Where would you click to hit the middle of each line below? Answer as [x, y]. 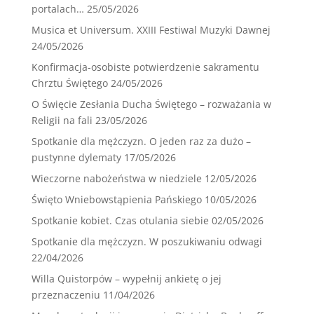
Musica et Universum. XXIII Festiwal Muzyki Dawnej [151, 30]
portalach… [57, 9]
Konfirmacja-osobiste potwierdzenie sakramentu [145, 67]
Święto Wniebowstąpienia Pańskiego [116, 200]
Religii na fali [62, 121]
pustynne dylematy [76, 158]
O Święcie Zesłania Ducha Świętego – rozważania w [151, 104]
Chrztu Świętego [69, 83]
